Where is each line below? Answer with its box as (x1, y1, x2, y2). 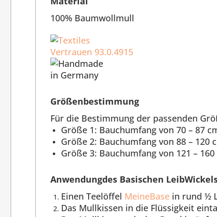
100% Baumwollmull (50, 12, 134, 24)
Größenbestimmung (50, 95, 139, 108)
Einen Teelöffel (61, 190, 124, 202)
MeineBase (124, 190, 170, 202)
